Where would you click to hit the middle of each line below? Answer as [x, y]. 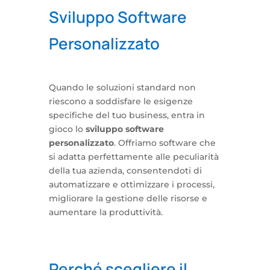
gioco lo [67, 129]
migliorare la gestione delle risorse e [128, 198]
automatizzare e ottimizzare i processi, [131, 184]
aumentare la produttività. [105, 212]
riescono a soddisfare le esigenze [121, 101]
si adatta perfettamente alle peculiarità [133, 157]
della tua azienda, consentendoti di [125, 171]
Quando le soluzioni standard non [122, 87]
